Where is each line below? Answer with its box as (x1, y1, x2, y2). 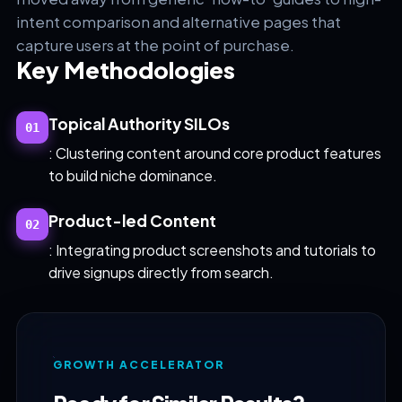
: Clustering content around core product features (48, 144, 381, 162)
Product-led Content (48, 211, 216, 231)
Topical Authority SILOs (48, 114, 230, 134)
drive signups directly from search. (48, 263, 274, 282)
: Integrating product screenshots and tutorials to (48, 240, 376, 259)
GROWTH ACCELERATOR (52, 358, 224, 371)
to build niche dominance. (48, 166, 217, 185)
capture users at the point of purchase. (15, 36, 294, 55)
